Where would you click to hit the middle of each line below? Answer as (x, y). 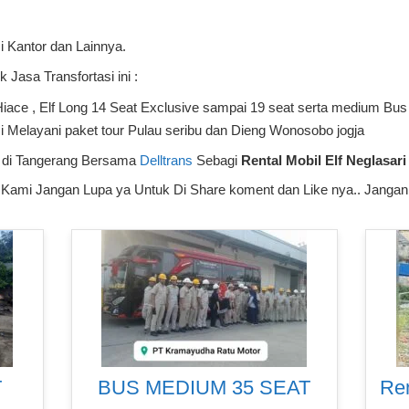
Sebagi (217, 160)
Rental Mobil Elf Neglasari (324, 160)
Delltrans (166, 160)
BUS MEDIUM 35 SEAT (204, 387)
